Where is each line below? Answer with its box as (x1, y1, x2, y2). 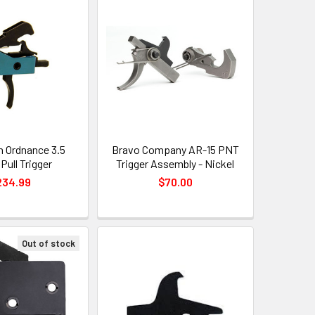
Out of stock (21, 237, 75, 249)
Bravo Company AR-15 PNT (111, 142, 239, 156)
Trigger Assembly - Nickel (116, 156, 235, 170)
